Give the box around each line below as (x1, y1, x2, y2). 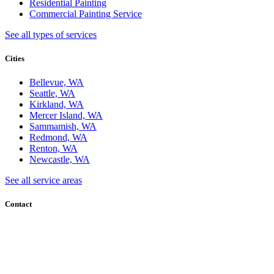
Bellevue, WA (29, 77, 84, 88)
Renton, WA (29, 143, 78, 154)
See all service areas (5, 175, 82, 186)
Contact (5, 199, 32, 209)
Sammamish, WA (29, 121, 97, 132)
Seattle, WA (29, 88, 75, 99)
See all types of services (5, 29, 97, 40)
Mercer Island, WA (29, 110, 103, 121)
